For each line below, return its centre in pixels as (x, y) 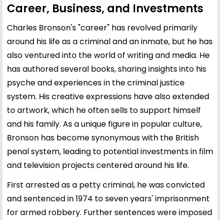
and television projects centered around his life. (98, 165)
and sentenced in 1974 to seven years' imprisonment (108, 198)
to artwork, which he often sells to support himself (104, 110)
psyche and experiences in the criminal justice (96, 82)
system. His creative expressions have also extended (108, 96)
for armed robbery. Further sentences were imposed (110, 212)
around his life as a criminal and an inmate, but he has (110, 41)
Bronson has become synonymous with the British (103, 137)
